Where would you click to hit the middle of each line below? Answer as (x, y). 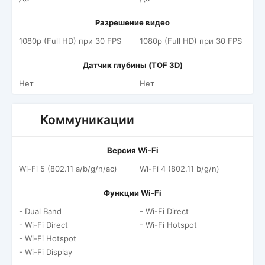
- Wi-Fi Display (46, 252)
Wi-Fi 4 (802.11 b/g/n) (180, 169)
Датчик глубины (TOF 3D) (132, 65)
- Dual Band (40, 211)
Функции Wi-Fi (132, 193)
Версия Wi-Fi (132, 150)
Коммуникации (87, 120)
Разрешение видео (132, 22)
